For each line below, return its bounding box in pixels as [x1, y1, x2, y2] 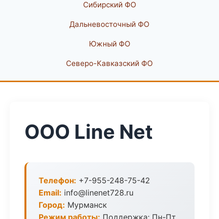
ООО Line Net [24, 120, 153, 144]
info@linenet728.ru [62, 188, 133, 197]
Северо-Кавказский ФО [66, 59, 153, 68]
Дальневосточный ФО [69, 20, 150, 29]
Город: [39, 200, 65, 210]
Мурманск [65, 200, 107, 210]
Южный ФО [88, 39, 131, 48]
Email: [39, 188, 62, 197]
